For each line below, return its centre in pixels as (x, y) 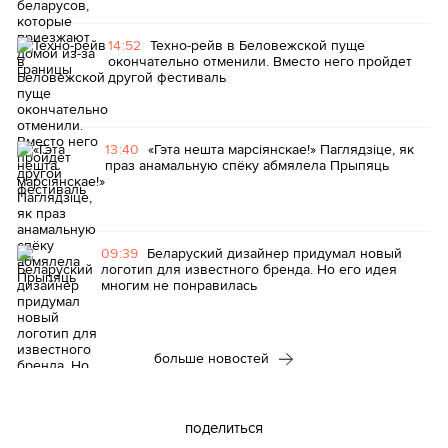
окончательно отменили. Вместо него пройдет (260, 61)
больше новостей (213, 358)
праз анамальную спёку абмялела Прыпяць (247, 165)
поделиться (224, 427)
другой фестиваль (167, 77)
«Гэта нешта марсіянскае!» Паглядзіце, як (280, 149)
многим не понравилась (179, 285)
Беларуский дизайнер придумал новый (274, 253)
